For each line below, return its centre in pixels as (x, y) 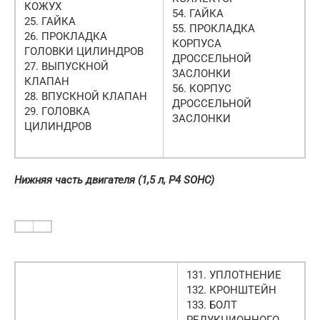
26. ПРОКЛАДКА (66, 36)
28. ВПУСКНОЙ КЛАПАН (86, 96)
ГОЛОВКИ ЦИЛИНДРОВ (84, 51)
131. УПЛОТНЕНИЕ (234, 275)
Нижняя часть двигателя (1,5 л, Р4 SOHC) (114, 180)
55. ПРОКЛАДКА (214, 28)
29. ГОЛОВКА (57, 111)
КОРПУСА (197, 43)
